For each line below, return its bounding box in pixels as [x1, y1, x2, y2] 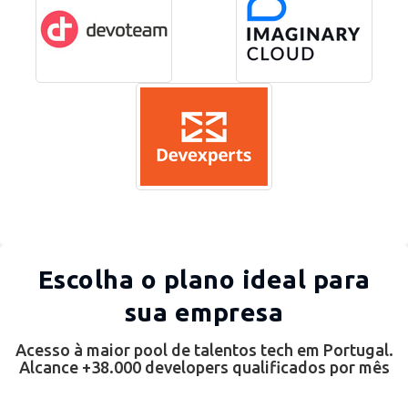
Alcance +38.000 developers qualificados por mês [18, 358, 390, 376]
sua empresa [124, 298, 284, 326]
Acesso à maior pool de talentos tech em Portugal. [15, 341, 393, 359]
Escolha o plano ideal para [37, 265, 371, 293]
